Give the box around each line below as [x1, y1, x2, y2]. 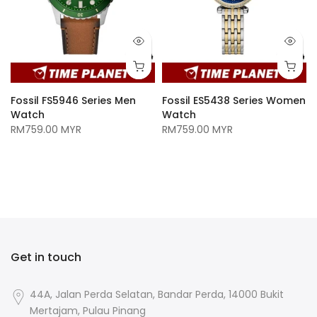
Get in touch [11, 249, 81, 266]
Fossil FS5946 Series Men [11, 93, 136, 108]
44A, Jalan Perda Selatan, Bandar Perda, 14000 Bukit [30, 287, 284, 302]
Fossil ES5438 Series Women [162, 93, 306, 108]
